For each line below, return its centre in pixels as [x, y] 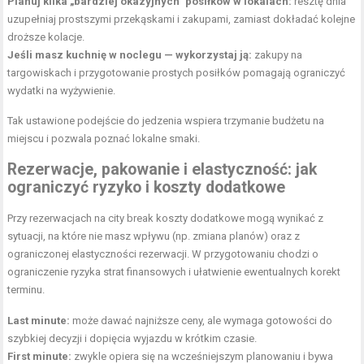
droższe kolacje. [46, 37]
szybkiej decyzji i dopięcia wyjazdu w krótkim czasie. [132, 339]
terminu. [26, 290]
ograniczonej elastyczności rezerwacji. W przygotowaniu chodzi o [163, 254]
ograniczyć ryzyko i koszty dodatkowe [147, 188]
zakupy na [277, 55]
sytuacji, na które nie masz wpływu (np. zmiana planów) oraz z [154, 236]
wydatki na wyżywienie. [62, 91]
